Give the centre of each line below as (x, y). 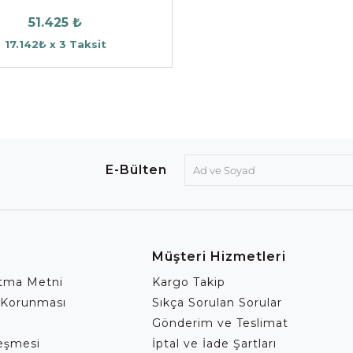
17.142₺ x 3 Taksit (55, 44)
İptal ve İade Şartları (215, 343)
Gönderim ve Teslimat (221, 323)
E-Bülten (136, 169)
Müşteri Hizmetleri (219, 256)
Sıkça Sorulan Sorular (217, 302)
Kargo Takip (189, 282)
